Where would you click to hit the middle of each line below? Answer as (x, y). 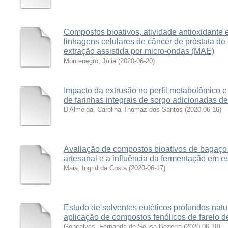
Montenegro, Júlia (90, 61)
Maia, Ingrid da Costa (95, 168)
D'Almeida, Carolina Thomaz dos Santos (123, 110)
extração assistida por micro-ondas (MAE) (139, 51)
